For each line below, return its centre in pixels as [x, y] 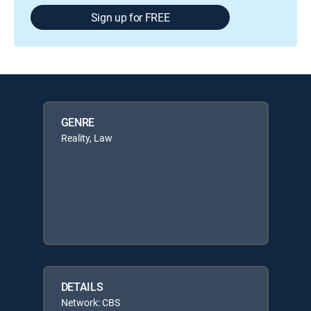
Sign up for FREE [130, 17]
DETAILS [82, 287]
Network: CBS [90, 302]
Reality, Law [86, 138]
